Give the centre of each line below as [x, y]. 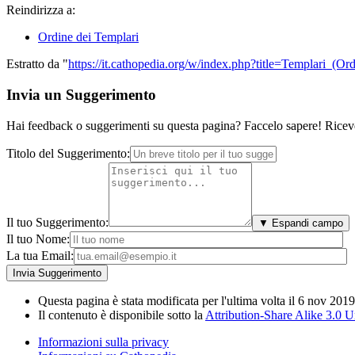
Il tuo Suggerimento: [57, 222]
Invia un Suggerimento [81, 95]
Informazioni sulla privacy [103, 342]
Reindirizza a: [41, 10]
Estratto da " [37, 64]
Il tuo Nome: [38, 239]
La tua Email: [40, 255]
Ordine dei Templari [88, 37]
